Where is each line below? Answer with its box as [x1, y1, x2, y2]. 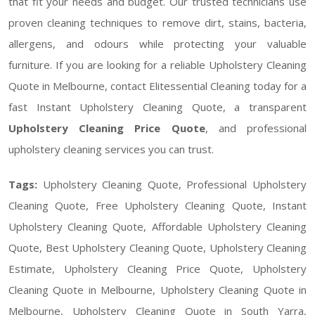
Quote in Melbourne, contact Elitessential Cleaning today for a [8, 78, 307, 93]
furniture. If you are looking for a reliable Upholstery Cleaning [8, 57, 307, 72]
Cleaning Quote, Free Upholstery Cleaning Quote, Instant [8, 198, 307, 212]
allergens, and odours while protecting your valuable [8, 36, 307, 51]
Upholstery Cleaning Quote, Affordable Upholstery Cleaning [8, 219, 307, 233]
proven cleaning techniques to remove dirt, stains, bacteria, [8, 15, 307, 30]
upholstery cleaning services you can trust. [8, 141, 214, 156]
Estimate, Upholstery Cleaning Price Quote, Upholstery [8, 261, 307, 276]
